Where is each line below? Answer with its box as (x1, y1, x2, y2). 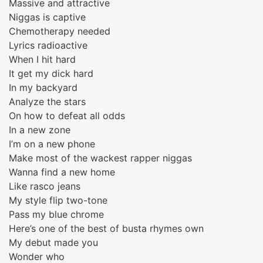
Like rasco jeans (9, 180, 80, 192)
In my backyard (9, 82, 77, 93)
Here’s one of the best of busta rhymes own (9, 222, 204, 234)
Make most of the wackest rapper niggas (9, 152, 192, 164)
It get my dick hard (9, 68, 93, 79)
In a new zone (9, 124, 70, 136)
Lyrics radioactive (9, 39, 87, 51)
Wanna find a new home (9, 166, 115, 178)
